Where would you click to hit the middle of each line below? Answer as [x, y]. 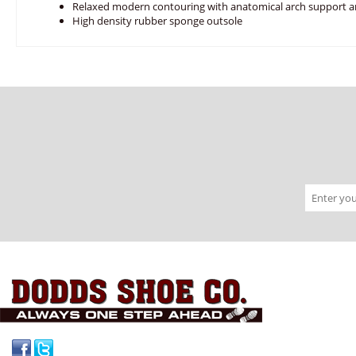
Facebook [185, 343]
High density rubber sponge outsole [157, 21]
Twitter [203, 343]
